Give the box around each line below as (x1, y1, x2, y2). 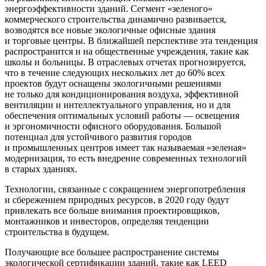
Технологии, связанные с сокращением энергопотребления (5, 184, 245, 195)
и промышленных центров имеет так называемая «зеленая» (5, 142, 246, 153)
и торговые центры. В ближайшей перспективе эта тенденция (5, 36, 258, 46)
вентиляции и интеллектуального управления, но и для (5, 100, 230, 110)
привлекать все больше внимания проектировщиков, (5, 205, 220, 216)
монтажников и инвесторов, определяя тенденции (5, 216, 209, 227)
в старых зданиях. (5, 164, 77, 175)
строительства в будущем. (5, 227, 109, 237)
